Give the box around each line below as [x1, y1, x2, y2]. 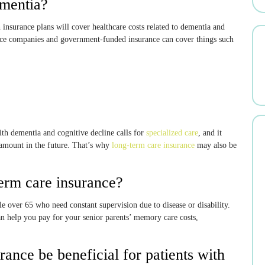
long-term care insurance [112, 141, 195, 150]
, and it [198, 128, 222, 137]
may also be [195, 141, 237, 150]
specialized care [146, 128, 198, 137]
